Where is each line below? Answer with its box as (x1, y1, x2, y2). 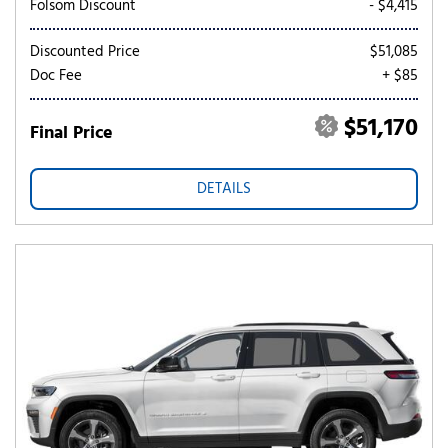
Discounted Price (30, 40, 140, 64)
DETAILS (197, 177, 251, 201)
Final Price (30, 119, 113, 148)
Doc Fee (30, 64, 82, 88)
